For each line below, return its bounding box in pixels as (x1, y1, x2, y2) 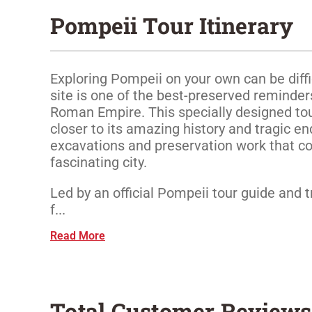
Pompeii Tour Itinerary (50, 10, 293, 41)
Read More (50, 228, 105, 242)
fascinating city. (50, 153, 147, 171)
